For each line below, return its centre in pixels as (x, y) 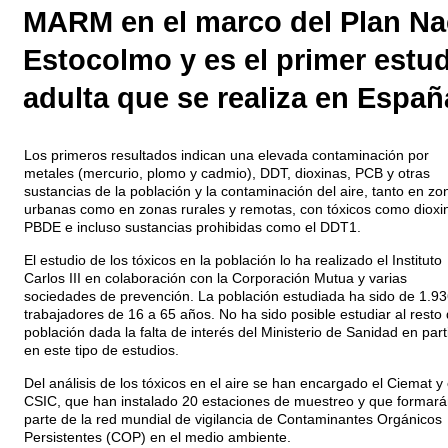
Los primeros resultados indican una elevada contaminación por (226, 155)
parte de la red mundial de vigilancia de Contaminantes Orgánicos (232, 419)
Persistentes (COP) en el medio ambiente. (157, 437)
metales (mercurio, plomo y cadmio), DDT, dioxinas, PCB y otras (226, 173)
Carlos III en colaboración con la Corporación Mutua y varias (215, 278)
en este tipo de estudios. (101, 350)
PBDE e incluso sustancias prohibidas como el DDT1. (192, 227)
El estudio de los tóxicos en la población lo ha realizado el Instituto (232, 260)
